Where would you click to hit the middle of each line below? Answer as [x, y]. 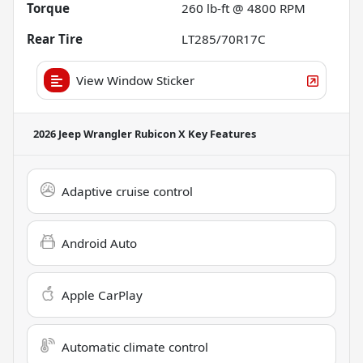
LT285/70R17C [224, 38]
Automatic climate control [135, 346]
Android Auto [99, 243]
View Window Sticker [135, 80]
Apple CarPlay [102, 295]
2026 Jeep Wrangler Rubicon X [109, 133]
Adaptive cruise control [127, 191]
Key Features [221, 133]
